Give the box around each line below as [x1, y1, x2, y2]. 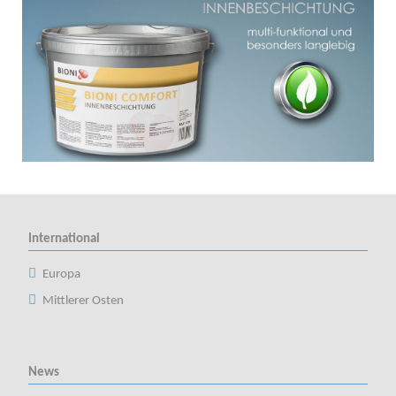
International [27, 232, 100, 246]
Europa [42, 268, 80, 282]
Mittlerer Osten [42, 293, 124, 308]
